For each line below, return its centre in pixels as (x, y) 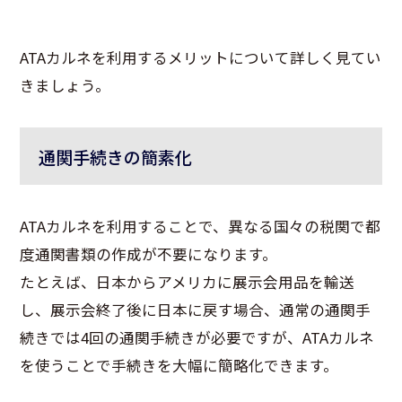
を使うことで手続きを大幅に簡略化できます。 (179, 366)
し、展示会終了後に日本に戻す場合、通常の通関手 (196, 310)
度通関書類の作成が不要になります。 (149, 254)
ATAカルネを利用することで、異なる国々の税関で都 (201, 227)
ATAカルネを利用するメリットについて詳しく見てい (201, 58)
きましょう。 (66, 86)
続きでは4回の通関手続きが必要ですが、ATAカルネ (197, 338)
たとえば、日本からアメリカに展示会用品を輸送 (188, 282)
